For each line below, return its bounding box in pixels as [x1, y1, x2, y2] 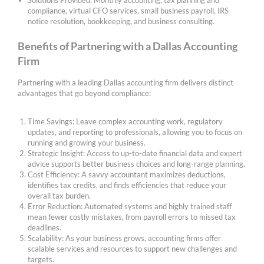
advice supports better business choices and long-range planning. [28, 159, 246, 169]
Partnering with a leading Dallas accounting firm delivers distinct [18, 77, 233, 87]
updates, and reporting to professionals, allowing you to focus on [28, 127, 243, 137]
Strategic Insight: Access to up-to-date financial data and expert [28, 148, 243, 158]
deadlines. [28, 222, 62, 232]
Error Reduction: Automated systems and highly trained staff [28, 201, 232, 211]
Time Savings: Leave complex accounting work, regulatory [28, 116, 223, 126]
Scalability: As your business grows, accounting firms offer [28, 233, 222, 243]
